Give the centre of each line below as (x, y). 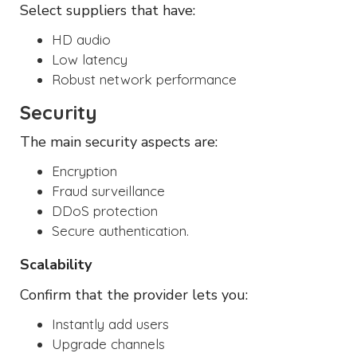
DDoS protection (105, 210)
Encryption (84, 171)
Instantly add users (110, 324)
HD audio (81, 39)
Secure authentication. (120, 230)
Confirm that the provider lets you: (134, 294)
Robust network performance (144, 79)
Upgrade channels (108, 343)
